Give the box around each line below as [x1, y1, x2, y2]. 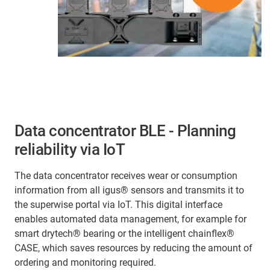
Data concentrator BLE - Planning [14, 122, 236, 140]
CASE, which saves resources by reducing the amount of [14, 242, 253, 254]
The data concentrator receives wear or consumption [14, 170, 237, 182]
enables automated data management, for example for [14, 213, 246, 225]
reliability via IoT [14, 140, 125, 159]
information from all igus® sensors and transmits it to [14, 184, 244, 196]
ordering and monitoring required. [14, 257, 156, 269]
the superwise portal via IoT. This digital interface [14, 199, 222, 211]
